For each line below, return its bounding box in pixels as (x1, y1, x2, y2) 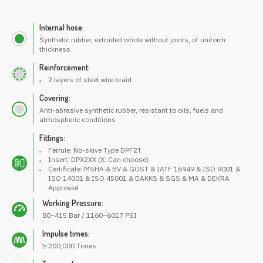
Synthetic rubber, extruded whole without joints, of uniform (39, 35, 225, 45)
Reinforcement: (39, 62, 90, 73)
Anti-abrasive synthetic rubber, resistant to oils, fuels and (39, 106, 223, 115)
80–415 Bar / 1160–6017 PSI (42, 211, 137, 220)
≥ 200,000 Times (42, 241, 96, 251)
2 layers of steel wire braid (48, 75, 131, 85)
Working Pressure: (42, 198, 103, 208)
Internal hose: (39, 22, 84, 33)
